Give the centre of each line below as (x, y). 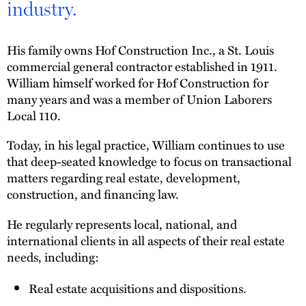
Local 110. (34, 115)
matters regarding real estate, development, (124, 178)
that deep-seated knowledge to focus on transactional (149, 161)
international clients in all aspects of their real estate (146, 240)
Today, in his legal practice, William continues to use (146, 145)
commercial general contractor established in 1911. (142, 66)
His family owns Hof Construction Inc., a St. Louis (140, 49)
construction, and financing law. (93, 194)
